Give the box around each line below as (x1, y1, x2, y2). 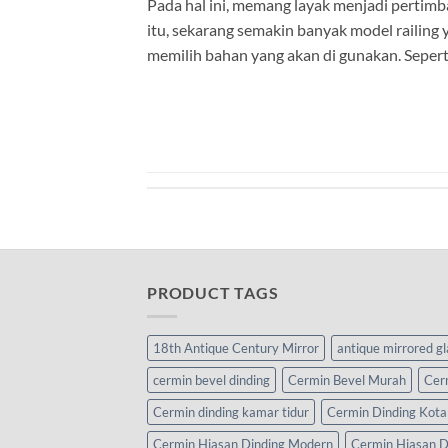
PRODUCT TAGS (147, 282, 279, 302)
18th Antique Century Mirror (153, 340, 319, 357)
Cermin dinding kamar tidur (153, 404, 309, 421)
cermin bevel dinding (153, 372, 270, 389)
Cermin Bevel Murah (288, 372, 406, 389)
